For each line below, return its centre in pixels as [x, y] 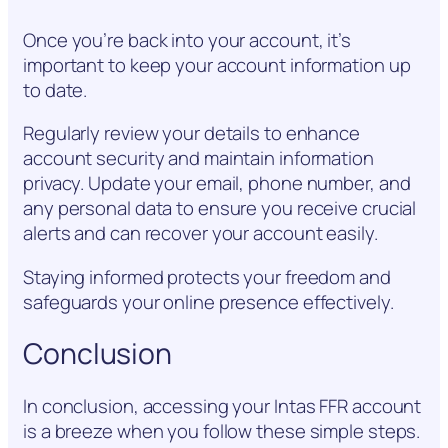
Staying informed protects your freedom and [207, 276]
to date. [55, 89]
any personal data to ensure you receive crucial [220, 208]
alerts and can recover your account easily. [200, 233]
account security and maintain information [198, 158]
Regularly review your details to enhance [191, 133]
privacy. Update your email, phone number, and [217, 183]
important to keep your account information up [217, 64]
